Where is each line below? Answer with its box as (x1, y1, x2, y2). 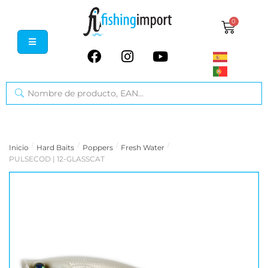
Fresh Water (121, 143, 165, 153)
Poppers (82, 143, 113, 153)
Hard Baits (36, 143, 75, 153)
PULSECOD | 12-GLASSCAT (9, 154, 105, 164)
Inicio (9, 143, 29, 153)
